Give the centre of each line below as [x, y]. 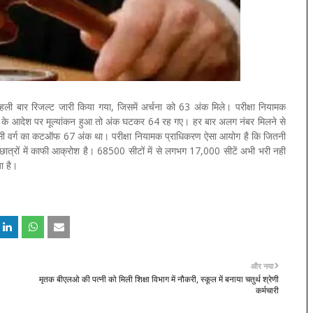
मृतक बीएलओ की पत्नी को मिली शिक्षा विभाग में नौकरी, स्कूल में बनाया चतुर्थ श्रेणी [159, 279]
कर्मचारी [267, 290]
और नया [262, 265]
